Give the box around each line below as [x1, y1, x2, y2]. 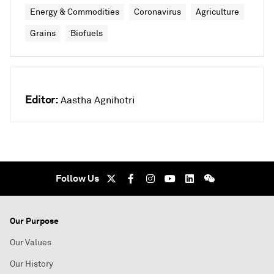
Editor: [25, 92, 59, 106]
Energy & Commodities [30, 6, 119, 17]
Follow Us [55, 171, 99, 185]
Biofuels [70, 28, 103, 39]
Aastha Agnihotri [61, 94, 135, 106]
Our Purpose [10, 215, 59, 226]
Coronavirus [134, 6, 181, 17]
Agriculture [196, 6, 239, 17]
